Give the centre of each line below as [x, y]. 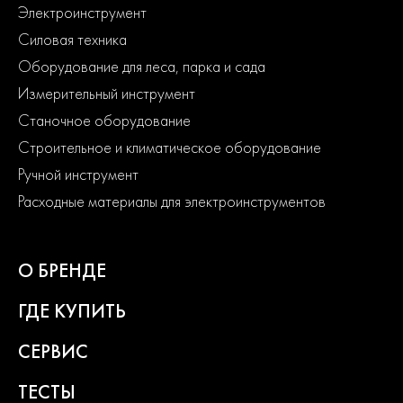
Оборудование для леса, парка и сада [142, 66]
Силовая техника [72, 39]
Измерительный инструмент [107, 93]
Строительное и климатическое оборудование [170, 147]
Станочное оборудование [104, 120]
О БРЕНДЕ [62, 270]
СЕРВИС [53, 351]
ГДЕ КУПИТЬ [72, 311]
